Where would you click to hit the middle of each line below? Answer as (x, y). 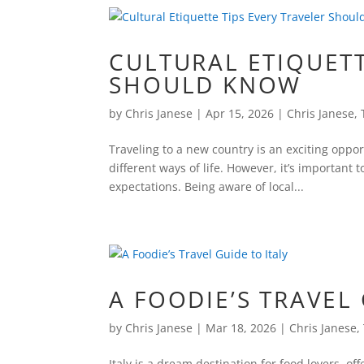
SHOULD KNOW (206, 84)
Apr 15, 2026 (240, 113)
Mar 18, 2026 (241, 328)
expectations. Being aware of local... (207, 186)
